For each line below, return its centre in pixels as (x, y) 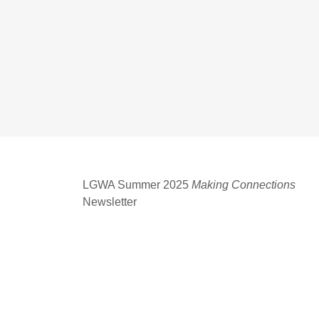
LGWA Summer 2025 (137, 184)
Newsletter (110, 202)
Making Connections (244, 184)
